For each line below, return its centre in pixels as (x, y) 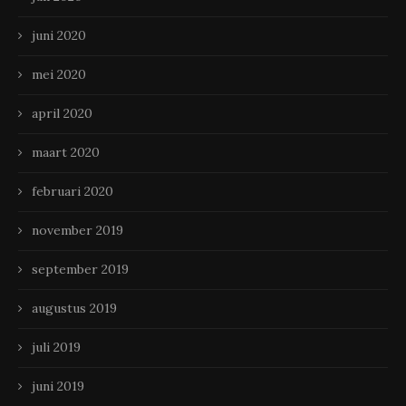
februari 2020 (72, 191)
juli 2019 (56, 347)
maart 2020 (66, 152)
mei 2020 (59, 74)
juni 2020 (59, 35)
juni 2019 (58, 386)
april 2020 (62, 113)
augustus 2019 (74, 308)
